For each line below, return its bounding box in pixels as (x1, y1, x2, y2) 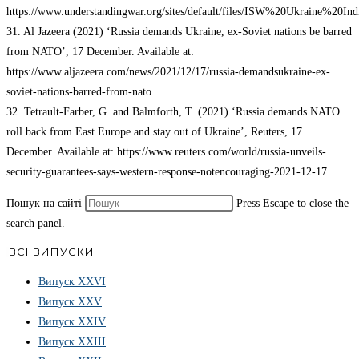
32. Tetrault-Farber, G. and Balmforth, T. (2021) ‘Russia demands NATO (6, 106, 340, 119)
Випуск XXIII (38, 335, 106, 348)
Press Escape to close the (236, 197, 349, 210)
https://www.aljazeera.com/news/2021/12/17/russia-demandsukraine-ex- (6, 66, 330, 79)
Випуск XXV (38, 295, 102, 308)
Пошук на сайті (6, 197, 85, 210)
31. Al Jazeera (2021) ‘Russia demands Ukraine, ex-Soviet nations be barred (6, 26, 352, 38)
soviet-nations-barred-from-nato (6, 86, 151, 99)
